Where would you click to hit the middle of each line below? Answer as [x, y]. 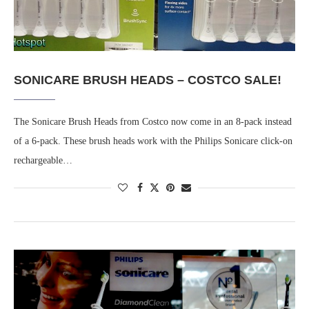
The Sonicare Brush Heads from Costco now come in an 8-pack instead [153, 122]
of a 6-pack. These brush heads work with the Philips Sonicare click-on [153, 141]
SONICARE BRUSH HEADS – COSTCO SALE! [148, 80]
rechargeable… [43, 161]
